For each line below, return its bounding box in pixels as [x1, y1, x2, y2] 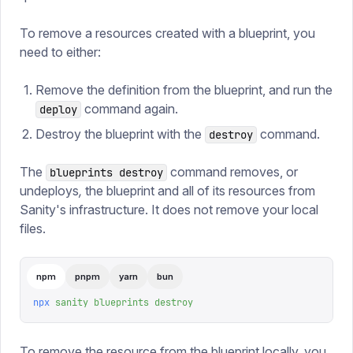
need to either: [20, 44, 101, 60]
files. [20, 221, 46, 236]
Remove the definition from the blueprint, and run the [35, 82, 333, 98]
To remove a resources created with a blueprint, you [20, 25, 315, 41]
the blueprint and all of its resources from [82, 183, 315, 199]
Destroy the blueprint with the [35, 126, 205, 142]
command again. [81, 101, 178, 117]
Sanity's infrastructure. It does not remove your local [20, 202, 318, 217]
